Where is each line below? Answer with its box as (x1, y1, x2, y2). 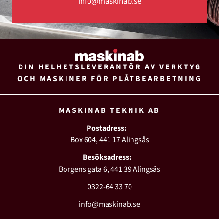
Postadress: (86, 122, 133, 133)
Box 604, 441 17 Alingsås (70, 134, 149, 145)
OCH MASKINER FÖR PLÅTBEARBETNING (17, 73, 202, 84)
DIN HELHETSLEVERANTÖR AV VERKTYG (18, 61, 201, 72)
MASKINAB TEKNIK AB (59, 105, 160, 116)
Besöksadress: (83, 152, 136, 163)
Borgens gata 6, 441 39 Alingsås (59, 163, 160, 175)
